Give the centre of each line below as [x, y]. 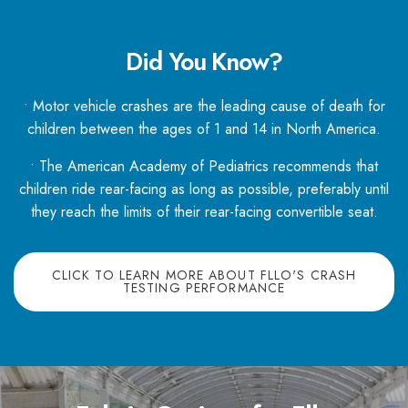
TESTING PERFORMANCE [204, 288]
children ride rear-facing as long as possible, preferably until [204, 189]
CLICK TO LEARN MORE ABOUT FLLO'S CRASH [204, 275]
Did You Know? [204, 62]
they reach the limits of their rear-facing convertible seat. [204, 212]
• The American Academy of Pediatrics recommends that [204, 167]
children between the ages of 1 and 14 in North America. [204, 129]
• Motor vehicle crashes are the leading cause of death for [204, 107]
